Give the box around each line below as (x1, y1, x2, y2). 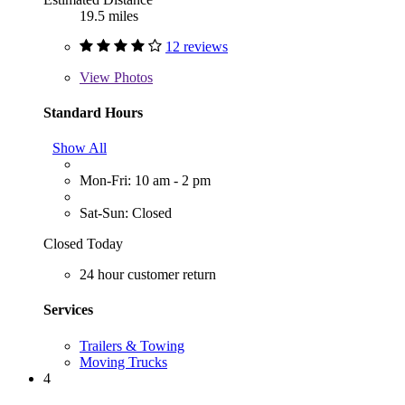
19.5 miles (80, 7, 138, 24)
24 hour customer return (80, 267, 216, 283)
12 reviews (165, 38, 228, 54)
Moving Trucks (80, 353, 167, 370)
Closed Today (43, 236, 123, 252)
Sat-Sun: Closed (80, 205, 172, 221)
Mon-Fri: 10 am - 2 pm (80, 173, 211, 189)
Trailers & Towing (80, 337, 184, 353)
